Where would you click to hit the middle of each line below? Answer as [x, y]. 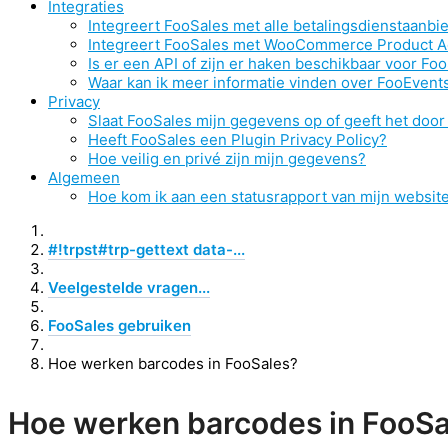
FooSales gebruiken [119, 325]
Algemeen [84, 177]
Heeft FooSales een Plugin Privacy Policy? [237, 139]
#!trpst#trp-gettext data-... [146, 249]
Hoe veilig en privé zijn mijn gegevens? [227, 158]
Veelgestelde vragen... [129, 287]
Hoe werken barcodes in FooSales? [173, 363]
